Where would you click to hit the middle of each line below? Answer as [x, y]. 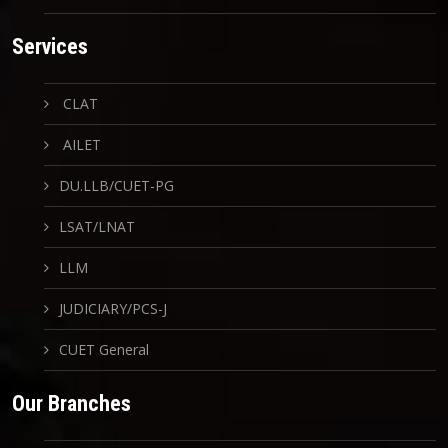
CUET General [104, 350]
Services [50, 47]
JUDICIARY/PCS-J [113, 309]
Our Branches [71, 404]
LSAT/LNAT [97, 227]
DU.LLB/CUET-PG [116, 186]
